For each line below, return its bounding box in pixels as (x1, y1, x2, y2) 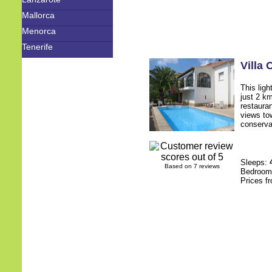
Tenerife (22, 42, 53, 52)
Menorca (22, 26, 56, 36)
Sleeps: (240, 158, 270, 167)
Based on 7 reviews (164, 163, 220, 169)
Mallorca (22, 10, 55, 20)
